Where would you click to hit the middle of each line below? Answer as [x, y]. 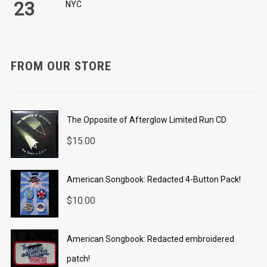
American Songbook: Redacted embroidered [150, 239]
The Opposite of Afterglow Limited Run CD [146, 120]
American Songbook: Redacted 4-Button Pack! [153, 180]
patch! [78, 259]
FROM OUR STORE [61, 66]
